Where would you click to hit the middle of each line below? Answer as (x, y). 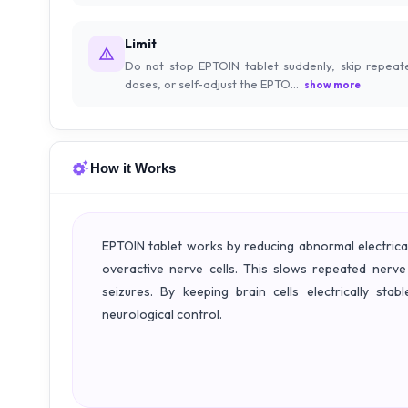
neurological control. (162, 315)
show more (331, 85)
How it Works (133, 168)
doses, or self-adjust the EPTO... (212, 84)
